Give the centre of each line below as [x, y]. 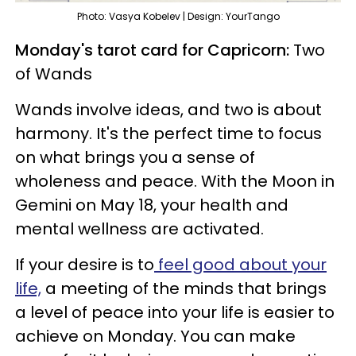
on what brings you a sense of [135, 158]
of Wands [54, 74]
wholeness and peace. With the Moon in [175, 182]
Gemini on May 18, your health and [152, 205]
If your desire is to [85, 265]
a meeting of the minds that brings [184, 289]
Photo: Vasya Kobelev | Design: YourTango [178, 17]
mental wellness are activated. [141, 229]
